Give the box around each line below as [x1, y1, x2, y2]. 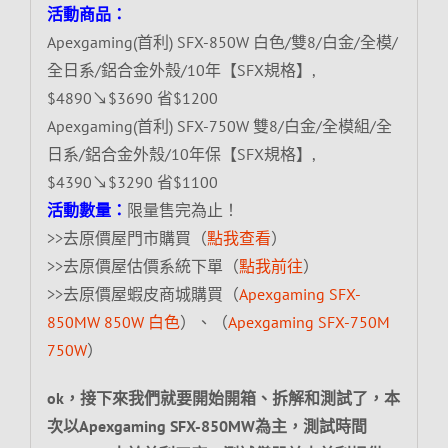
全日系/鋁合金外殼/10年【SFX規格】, [46, 59, 315, 80]
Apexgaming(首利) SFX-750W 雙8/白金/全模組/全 [46, 115, 392, 136]
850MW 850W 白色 [46, 311, 180, 332]
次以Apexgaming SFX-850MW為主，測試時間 [46, 415, 367, 436]
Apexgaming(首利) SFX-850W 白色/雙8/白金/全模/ [46, 31, 398, 52]
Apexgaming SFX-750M [227, 311, 390, 332]
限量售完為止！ [126, 199, 239, 220]
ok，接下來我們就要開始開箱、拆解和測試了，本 [46, 387, 400, 408]
